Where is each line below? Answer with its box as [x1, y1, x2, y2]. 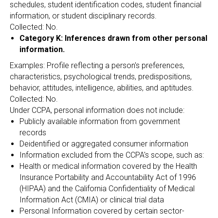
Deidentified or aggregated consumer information [19, 139, 188, 148]
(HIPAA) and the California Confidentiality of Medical [19, 184, 195, 193]
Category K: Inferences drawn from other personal [19, 34, 207, 43]
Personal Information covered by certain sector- [19, 206, 184, 216]
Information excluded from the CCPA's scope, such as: [19, 150, 204, 160]
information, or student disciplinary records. [10, 11, 157, 20]
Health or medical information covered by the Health [19, 162, 197, 171]
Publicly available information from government [19, 117, 180, 126]
